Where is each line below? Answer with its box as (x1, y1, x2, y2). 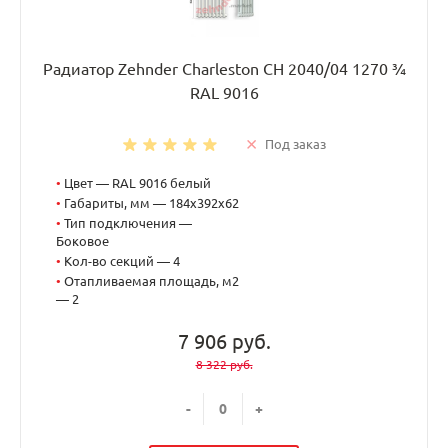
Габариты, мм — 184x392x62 (64, 195, 239, 210)
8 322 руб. (195, 357, 253, 371)
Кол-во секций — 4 (64, 253, 180, 268)
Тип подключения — (64, 215, 192, 230)
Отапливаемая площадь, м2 (64, 273, 239, 288)
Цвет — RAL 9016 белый (64, 175, 211, 190)
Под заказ (264, 136, 326, 151)
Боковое (56, 233, 109, 248)
